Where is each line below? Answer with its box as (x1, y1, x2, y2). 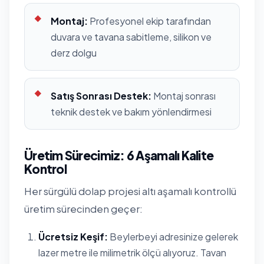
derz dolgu (51, 46, 97, 59)
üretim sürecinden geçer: (24, 202, 143, 215)
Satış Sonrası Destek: (51, 89, 151, 102)
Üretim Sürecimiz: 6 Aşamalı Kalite (24, 147, 214, 163)
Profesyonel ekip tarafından (88, 14, 211, 27)
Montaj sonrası (151, 89, 216, 102)
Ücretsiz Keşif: (38, 230, 108, 243)
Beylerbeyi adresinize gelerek (108, 230, 238, 243)
